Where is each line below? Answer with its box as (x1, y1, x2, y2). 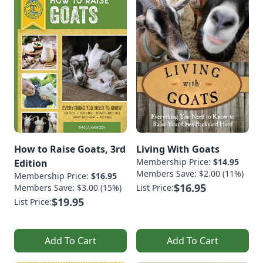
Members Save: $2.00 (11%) (136, 168, 244, 180)
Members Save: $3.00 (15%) (14, 182, 122, 194)
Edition (14, 157, 48, 170)
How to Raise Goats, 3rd (14, 143, 126, 156)
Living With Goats (136, 143, 220, 156)
